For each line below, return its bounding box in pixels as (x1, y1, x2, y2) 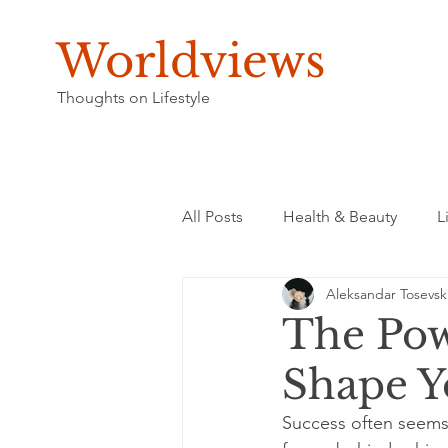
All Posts (182, 207, 243, 226)
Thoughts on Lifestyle (56, 88, 210, 107)
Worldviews (55, 33, 325, 89)
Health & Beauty (283, 207, 397, 226)
